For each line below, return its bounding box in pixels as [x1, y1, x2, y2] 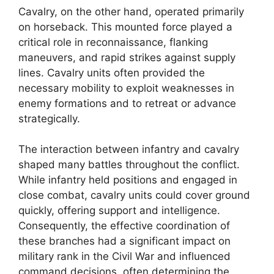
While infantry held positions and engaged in [18, 174, 237, 186]
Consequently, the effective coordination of [18, 220, 230, 232]
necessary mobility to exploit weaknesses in [18, 81, 234, 94]
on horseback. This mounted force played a [18, 20, 232, 33]
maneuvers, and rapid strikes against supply [18, 51, 235, 64]
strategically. [18, 112, 80, 125]
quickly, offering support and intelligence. [18, 204, 220, 217]
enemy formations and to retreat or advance [18, 97, 236, 109]
